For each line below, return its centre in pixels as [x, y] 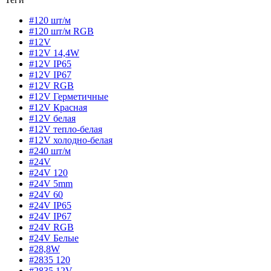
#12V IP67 [50, 75]
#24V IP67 [50, 217]
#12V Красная [58, 108]
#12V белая [52, 119]
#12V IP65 [50, 64]
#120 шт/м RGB [61, 31]
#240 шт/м [50, 151]
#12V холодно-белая [71, 140]
